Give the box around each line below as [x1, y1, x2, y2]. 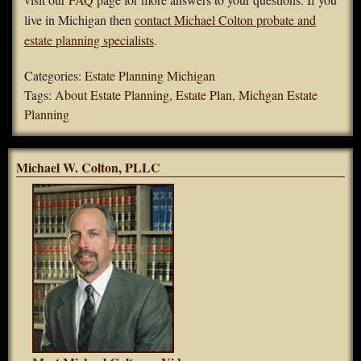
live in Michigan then [24, 11, 135, 29]
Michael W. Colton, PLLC [16, 158, 160, 177]
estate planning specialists [24, 31, 154, 49]
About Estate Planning [55, 86, 169, 104]
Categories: [24, 67, 85, 85]
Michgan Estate [239, 86, 317, 104]
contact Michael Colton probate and [135, 11, 316, 29]
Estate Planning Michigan [85, 67, 215, 85]
